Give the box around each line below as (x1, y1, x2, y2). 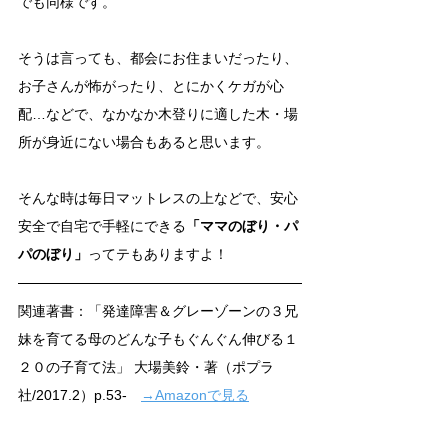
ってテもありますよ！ (88, 246, 228, 263)
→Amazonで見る (141, 387, 249, 404)
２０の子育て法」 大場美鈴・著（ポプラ (18, 359, 274, 376)
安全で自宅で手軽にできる (18, 218, 186, 235)
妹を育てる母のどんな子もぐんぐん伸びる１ (18, 331, 298, 348)
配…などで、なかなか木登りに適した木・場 (18, 106, 298, 123)
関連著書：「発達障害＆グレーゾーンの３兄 (18, 303, 298, 320)
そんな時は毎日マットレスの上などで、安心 (18, 190, 298, 207)
